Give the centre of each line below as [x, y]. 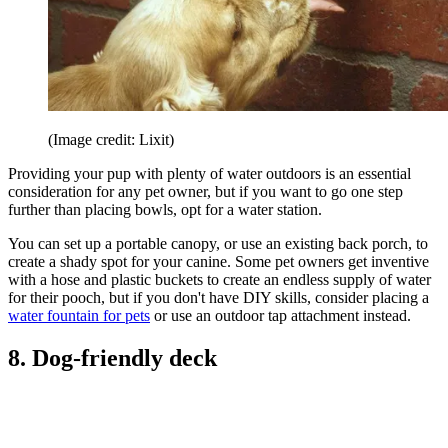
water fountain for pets [79, 316]
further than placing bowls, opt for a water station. [165, 210]
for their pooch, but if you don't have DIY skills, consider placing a [218, 298]
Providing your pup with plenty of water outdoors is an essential [209, 174]
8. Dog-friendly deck [112, 358]
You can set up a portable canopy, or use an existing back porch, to [218, 244]
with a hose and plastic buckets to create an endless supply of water [219, 280]
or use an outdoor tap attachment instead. [280, 316]
